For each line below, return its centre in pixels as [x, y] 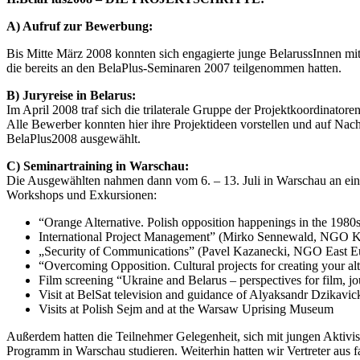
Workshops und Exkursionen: [82, 194]
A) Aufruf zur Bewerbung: [80, 26]
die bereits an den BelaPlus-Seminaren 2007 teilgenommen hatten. [174, 67]
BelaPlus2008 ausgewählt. [74, 138]
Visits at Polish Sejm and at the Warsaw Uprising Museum [186, 309]
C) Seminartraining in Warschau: [98, 166]
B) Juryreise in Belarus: [71, 95]
